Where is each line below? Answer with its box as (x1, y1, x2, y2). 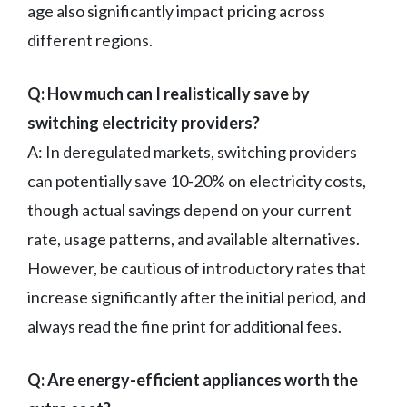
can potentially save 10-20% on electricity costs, (27, 171, 366, 192)
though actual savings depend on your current (27, 200, 352, 221)
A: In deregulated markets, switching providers (27, 142, 357, 163)
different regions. (27, 30, 153, 51)
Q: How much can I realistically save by (27, 84, 310, 104)
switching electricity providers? (27, 113, 260, 134)
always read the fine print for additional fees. (27, 316, 342, 337)
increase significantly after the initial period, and (27, 287, 366, 308)
